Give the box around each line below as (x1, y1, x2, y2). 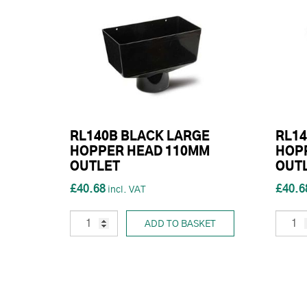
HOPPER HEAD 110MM (70, 146, 210, 158)
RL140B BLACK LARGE (70, 131, 210, 143)
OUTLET (70, 161, 120, 173)
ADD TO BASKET (145, 219, 216, 230)
